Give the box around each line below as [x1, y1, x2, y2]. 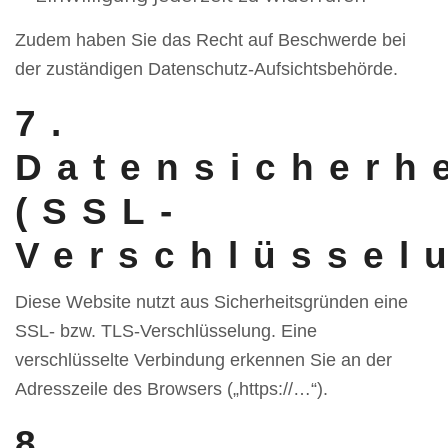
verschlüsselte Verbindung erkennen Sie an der [15, 350, 392, 370]
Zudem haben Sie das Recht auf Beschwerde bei [15, 30, 406, 50]
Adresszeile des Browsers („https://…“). [15, 379, 328, 399]
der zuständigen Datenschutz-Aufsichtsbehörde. [15, 59, 398, 79]
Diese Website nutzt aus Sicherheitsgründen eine [15, 292, 408, 312]
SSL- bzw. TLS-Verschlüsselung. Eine [15, 321, 317, 341]
